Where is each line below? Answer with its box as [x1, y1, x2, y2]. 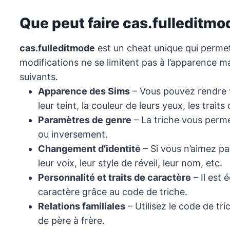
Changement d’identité [38, 143, 141, 155]
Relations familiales [38, 201, 125, 212]
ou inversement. [38, 129, 108, 140]
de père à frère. [38, 215, 105, 226]
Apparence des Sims [38, 86, 130, 97]
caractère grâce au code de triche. [38, 186, 187, 198]
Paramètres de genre [38, 114, 131, 126]
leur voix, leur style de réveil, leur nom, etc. [38, 158, 222, 169]
